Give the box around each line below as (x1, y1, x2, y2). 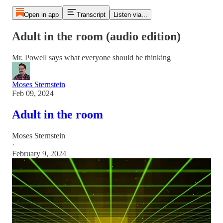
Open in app (23, 11, 59, 18)
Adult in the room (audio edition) (12, 29, 181, 43)
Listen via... (113, 11, 147, 18)
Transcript (76, 11, 106, 18)
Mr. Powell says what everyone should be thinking (12, 53, 171, 62)
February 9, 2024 (12, 149, 66, 158)
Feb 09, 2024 (12, 89, 54, 98)
